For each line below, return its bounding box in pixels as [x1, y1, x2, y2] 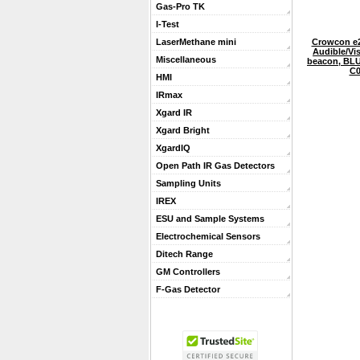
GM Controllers [156, 267, 220, 276]
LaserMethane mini [156, 37, 236, 47]
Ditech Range [156, 249, 213, 259]
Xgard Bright [156, 125, 210, 135]
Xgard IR [156, 108, 192, 117]
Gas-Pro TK [156, 2, 205, 11]
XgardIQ [156, 143, 190, 153]
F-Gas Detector [156, 284, 220, 294]
